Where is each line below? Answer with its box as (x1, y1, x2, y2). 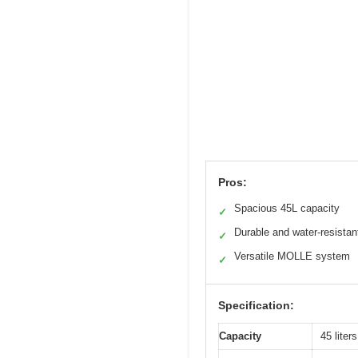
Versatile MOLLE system (234, 249, 350, 262)
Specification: (218, 298, 294, 312)
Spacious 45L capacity (234, 201, 340, 214)
